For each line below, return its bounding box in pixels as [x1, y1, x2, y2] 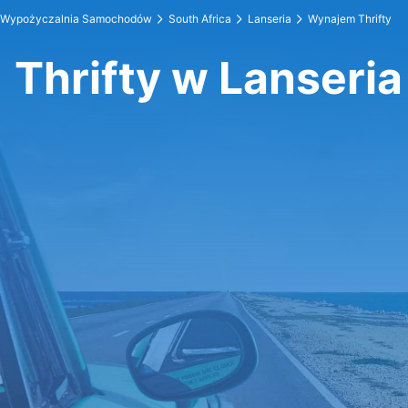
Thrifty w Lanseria [15, 51, 403, 105]
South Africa [168, 12, 231, 25]
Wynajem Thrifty [308, 12, 392, 25]
